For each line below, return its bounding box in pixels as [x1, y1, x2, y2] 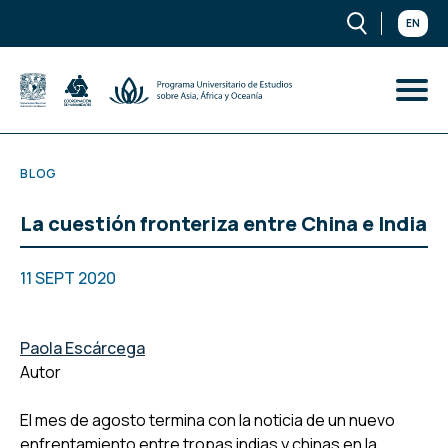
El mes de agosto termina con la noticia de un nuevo [20, 408, 395, 431]
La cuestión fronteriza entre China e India [20, 209, 427, 237]
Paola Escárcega [20, 336, 145, 359]
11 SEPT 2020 [20, 266, 116, 289]
